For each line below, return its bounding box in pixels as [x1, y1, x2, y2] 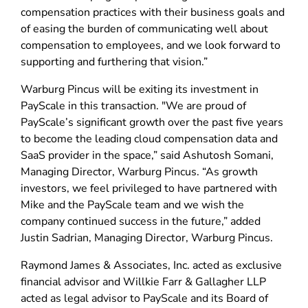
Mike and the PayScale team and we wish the [21, 197, 244, 212]
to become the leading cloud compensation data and [21, 131, 278, 146]
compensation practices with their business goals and [21, 4, 285, 20]
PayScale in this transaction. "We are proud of [21, 98, 246, 113]
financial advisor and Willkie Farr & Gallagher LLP [21, 274, 266, 289]
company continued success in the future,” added [21, 213, 261, 229]
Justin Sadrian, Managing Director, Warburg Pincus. [21, 230, 273, 245]
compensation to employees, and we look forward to [21, 37, 280, 53]
